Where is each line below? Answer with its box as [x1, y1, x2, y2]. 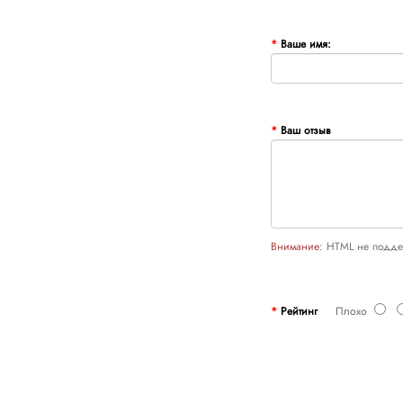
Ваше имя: [280, 35, 331, 52]
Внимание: [270, 237, 323, 255]
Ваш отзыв [280, 121, 330, 139]
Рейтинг [280, 302, 318, 319]
